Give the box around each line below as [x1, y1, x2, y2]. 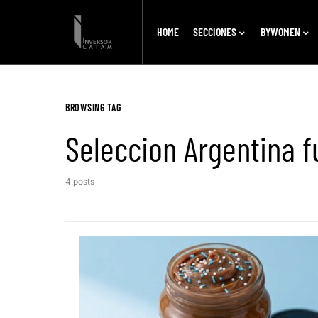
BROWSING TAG [65, 102, 121, 114]
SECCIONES [192, 25, 236, 38]
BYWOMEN [260, 25, 300, 38]
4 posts [65, 176, 94, 187]
